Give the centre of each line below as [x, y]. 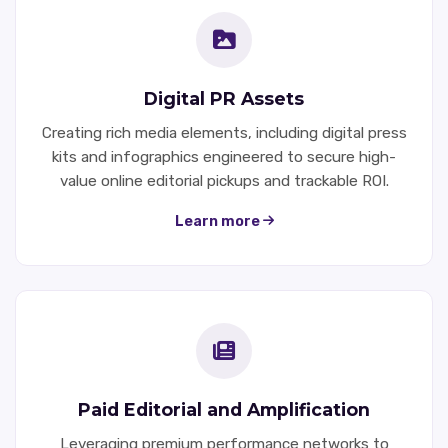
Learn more [218, 221]
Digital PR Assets [224, 98]
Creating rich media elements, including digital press [224, 132]
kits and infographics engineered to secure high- [224, 156]
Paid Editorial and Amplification [224, 409]
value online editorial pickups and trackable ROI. [224, 180]
